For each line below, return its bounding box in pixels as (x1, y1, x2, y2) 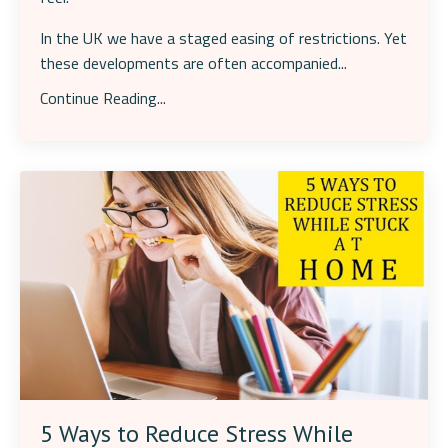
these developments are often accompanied (40, 50, 338, 75)
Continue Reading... (40, 85, 166, 110)
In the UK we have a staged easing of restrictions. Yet (40, 25, 407, 50)
